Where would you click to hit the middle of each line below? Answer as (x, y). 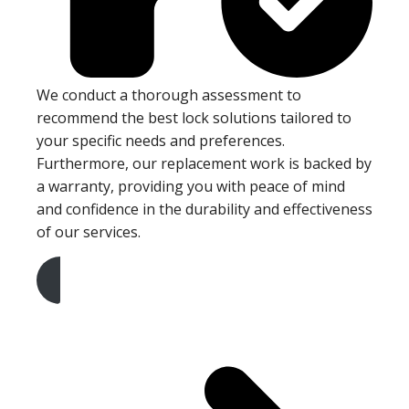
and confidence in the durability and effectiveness (204, 210)
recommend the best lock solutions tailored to (194, 118)
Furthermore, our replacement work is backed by (204, 164)
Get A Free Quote (105, 306)
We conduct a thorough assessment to (169, 95)
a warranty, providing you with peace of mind (191, 187)
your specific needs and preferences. (161, 141)
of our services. (89, 232)
